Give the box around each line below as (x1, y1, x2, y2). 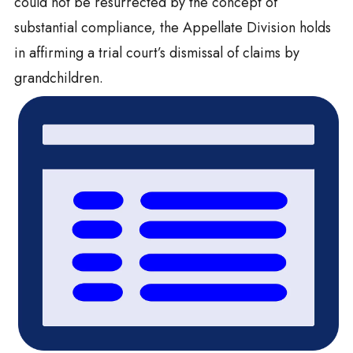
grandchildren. (13, 68, 103, 88)
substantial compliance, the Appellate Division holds (13, 17, 331, 38)
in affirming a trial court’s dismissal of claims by (13, 43, 299, 63)
